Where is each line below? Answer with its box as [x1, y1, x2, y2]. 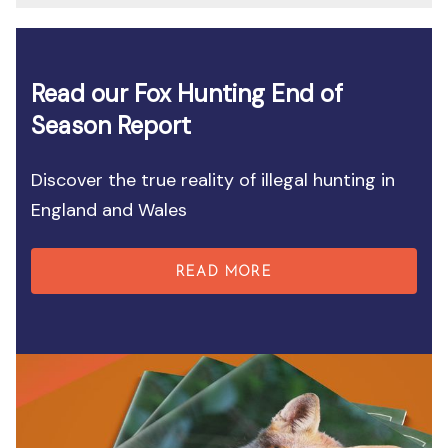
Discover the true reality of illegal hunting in [31, 168, 396, 192]
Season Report [31, 110, 192, 141]
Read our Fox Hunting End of [31, 78, 344, 109]
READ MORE [175, 265, 273, 280]
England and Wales [31, 198, 188, 222]
